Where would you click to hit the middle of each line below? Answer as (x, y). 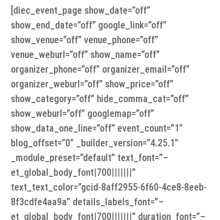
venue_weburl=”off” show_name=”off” (85, 55)
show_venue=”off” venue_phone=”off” (85, 40)
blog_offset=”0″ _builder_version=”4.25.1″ (95, 143)
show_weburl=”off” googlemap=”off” (83, 114)
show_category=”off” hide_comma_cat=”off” (100, 99)
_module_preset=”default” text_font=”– (90, 158)
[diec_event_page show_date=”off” (81, 11)
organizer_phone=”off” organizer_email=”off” (100, 69)
